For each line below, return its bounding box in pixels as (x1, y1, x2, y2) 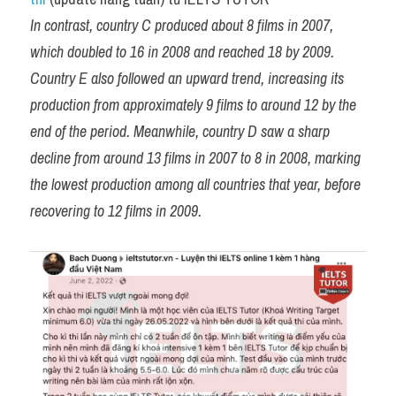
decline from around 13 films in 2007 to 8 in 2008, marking (30, 147, 361, 170)
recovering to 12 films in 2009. (30, 200, 202, 223)
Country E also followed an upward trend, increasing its (30, 67, 344, 90)
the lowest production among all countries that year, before (30, 173, 361, 196)
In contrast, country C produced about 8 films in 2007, (30, 14, 333, 37)
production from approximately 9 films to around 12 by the (30, 94, 356, 117)
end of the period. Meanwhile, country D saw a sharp (30, 120, 330, 143)
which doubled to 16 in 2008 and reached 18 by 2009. (30, 41, 334, 64)
